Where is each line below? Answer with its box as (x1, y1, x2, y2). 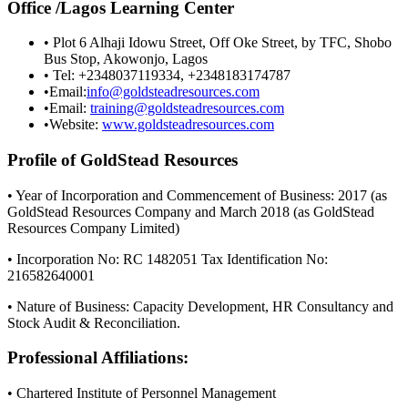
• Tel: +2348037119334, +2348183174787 (44, 67, 291, 84)
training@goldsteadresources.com (90, 100, 284, 117)
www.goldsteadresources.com (102, 117, 274, 133)
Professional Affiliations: (7, 348, 189, 368)
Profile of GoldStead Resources (7, 150, 238, 170)
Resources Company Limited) (7, 219, 179, 236)
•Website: (44, 117, 102, 133)
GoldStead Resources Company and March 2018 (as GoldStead (7, 203, 374, 219)
